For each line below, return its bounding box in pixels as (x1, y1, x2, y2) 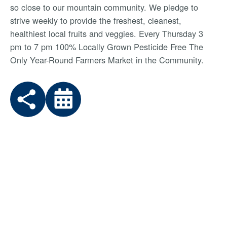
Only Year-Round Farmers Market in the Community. (10, 54, 204, 66)
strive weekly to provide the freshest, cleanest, (10, 14, 181, 26)
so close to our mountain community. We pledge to (10, 1, 198, 13)
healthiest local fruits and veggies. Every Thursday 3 (10, 27, 203, 40)
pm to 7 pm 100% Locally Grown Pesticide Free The (10, 41, 203, 53)
